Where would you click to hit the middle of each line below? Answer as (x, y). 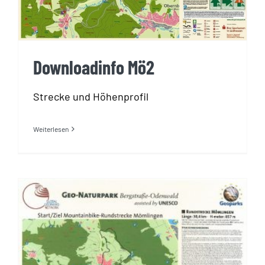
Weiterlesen (51, 129)
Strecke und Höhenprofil (91, 97)
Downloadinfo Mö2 (94, 67)
